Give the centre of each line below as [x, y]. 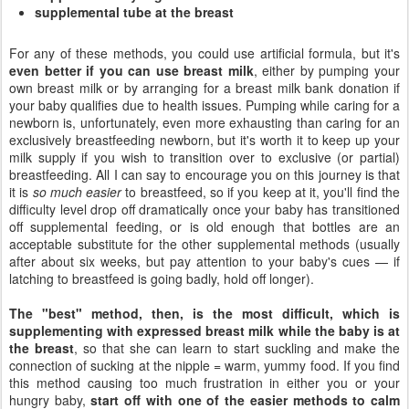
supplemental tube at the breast [134, 11]
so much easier [77, 191]
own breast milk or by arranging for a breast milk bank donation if [204, 87]
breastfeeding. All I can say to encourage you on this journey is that [204, 174]
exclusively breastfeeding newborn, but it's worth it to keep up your [204, 139]
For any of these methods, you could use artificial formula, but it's [204, 52]
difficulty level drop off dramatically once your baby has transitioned [204, 209]
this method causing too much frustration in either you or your [204, 382]
